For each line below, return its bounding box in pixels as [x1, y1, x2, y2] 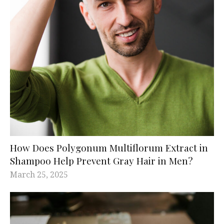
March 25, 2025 [10, 168, 68, 180]
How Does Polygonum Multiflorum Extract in [10, 140, 208, 154]
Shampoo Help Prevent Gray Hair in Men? [10, 153, 192, 167]
